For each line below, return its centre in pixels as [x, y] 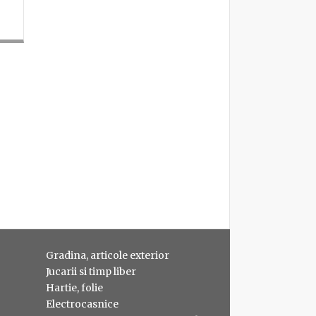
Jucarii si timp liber [91, 271]
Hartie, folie [74, 287]
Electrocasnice [82, 304]
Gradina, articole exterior [108, 255]
